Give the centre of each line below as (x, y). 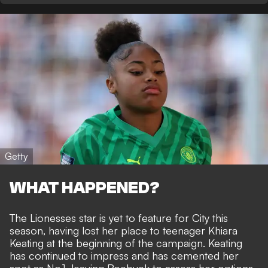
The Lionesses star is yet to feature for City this (119, 218)
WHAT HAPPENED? (85, 188)
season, (29, 231)
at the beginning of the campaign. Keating (143, 243)
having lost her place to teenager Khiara (143, 231)
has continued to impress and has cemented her (124, 256)
